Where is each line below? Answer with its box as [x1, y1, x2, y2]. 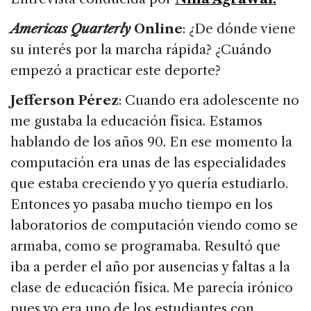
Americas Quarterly [10, 21, 131, 37]
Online [131, 21, 183, 37]
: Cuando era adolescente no [119, 92, 299, 109]
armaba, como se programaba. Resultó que [10, 238, 280, 255]
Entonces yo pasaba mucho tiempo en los [10, 196, 273, 213]
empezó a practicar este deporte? [10, 62, 221, 79]
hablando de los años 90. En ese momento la [10, 134, 292, 151]
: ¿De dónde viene [183, 21, 296, 37]
